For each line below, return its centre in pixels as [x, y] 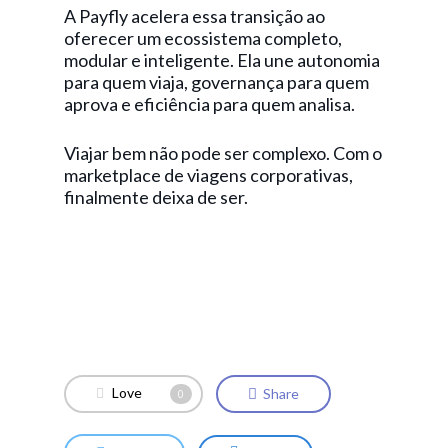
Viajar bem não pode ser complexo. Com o [223, 153]
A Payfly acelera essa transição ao [194, 16]
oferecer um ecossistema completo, [203, 38]
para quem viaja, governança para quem [216, 82]
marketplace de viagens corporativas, [208, 175]
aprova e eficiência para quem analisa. [209, 104]
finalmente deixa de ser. [156, 197]
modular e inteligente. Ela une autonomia [222, 60]
